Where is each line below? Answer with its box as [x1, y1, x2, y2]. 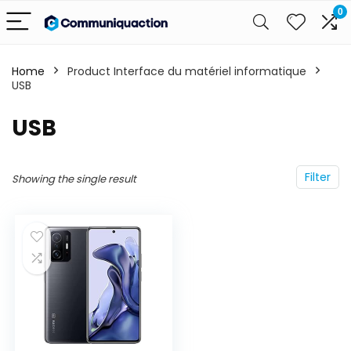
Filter [305, 169, 331, 185]
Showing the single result [12, 172, 136, 186]
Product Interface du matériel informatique [67, 63, 306, 79]
